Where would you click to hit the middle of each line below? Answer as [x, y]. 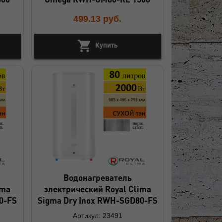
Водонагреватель [97, 178]
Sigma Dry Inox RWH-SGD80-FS [97, 200]
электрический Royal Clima [97, 189]
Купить [106, 45]
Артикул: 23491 [97, 216]
